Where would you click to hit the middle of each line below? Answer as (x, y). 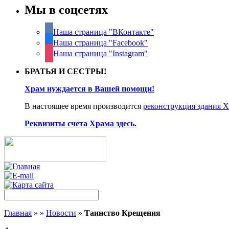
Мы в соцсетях (66, 9)
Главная (18, 213)
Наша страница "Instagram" (100, 54)
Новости (61, 213)
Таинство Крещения (122, 213)
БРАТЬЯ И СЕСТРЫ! (65, 72)
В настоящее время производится (84, 106)
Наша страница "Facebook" (100, 43)
